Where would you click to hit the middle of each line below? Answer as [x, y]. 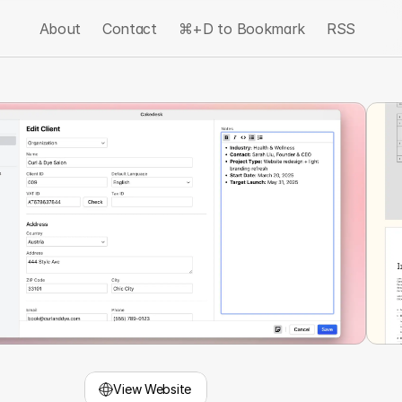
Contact [129, 29]
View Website [152, 389]
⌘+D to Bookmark [241, 29]
